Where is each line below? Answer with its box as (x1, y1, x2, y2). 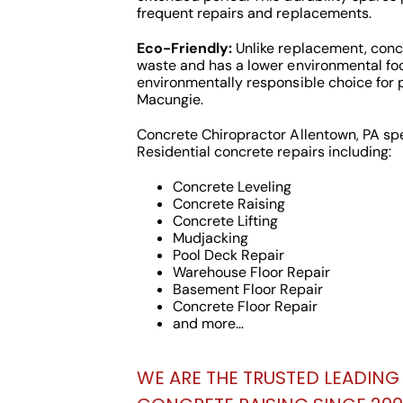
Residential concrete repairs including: (136, 142, 391, 161)
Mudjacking (172, 228, 249, 247)
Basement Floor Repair (172, 280, 324, 299)
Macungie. (136, 90, 204, 109)
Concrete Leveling (172, 177, 292, 196)
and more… (172, 314, 245, 333)
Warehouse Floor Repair (172, 263, 331, 282)
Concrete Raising (172, 194, 286, 213)
